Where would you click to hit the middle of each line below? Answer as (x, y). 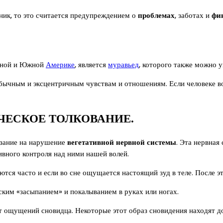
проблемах (156, 15)
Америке (60, 65)
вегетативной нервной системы (122, 142)
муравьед (123, 65)
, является (91, 65)
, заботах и (193, 15)
